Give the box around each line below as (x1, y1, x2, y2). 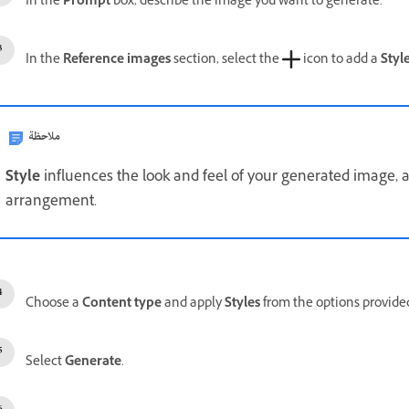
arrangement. (5, 191, 97, 215)
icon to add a (300, 50, 381, 71)
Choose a (26, 294, 82, 315)
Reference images (63, 50, 171, 71)
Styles (225, 294, 260, 315)
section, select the (171, 50, 282, 71)
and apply (162, 294, 225, 315)
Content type (82, 294, 162, 315)
